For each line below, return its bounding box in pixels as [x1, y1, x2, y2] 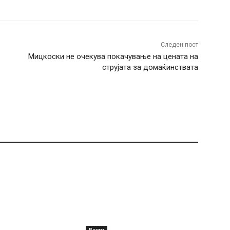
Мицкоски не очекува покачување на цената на [28, 52, 198, 62]
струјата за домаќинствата [102, 63, 198, 72]
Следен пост [160, 41, 198, 49]
